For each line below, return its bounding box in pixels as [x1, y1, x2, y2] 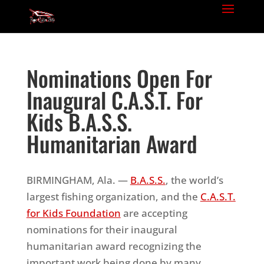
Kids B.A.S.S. [26, 105, 132, 138]
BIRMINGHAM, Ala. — [26, 173, 130, 187]
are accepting [120, 206, 187, 220]
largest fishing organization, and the [26, 190, 200, 203]
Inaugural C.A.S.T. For [26, 84, 203, 116]
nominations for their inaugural [26, 223, 177, 236]
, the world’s [165, 173, 223, 187]
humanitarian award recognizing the [26, 239, 202, 253]
